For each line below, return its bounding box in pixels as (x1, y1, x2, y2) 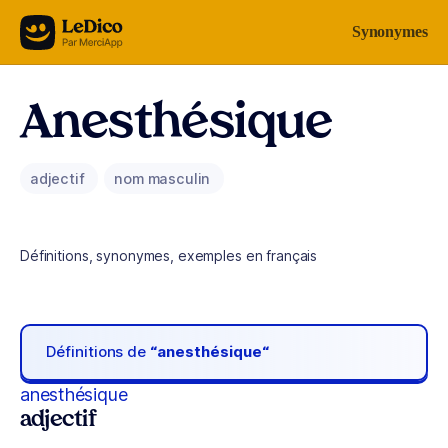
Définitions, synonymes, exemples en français (20, 247, 318, 264)
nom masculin (114, 170, 215, 187)
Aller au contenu (24, 19, 128, 36)
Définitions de (46, 342, 151, 362)
